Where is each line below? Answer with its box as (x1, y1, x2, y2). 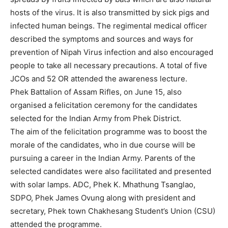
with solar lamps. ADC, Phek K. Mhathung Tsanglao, (10, 180, 195, 189)
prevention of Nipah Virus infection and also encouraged (10, 47, 213, 57)
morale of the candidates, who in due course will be (10, 140, 195, 150)
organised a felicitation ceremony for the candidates (10, 100, 197, 110)
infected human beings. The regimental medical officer (10, 21, 207, 31)
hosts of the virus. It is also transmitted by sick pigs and (10, 8, 209, 17)
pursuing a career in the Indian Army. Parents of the (10, 153, 195, 163)
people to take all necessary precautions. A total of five (10, 61, 207, 70)
